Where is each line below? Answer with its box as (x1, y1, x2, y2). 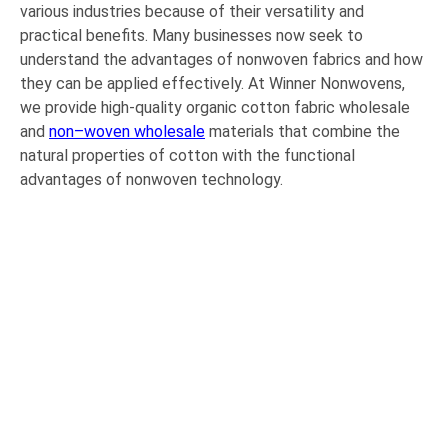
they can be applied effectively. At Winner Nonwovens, (20, 73, 405, 93)
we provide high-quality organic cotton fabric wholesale (20, 97, 410, 117)
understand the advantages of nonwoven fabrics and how (20, 49, 423, 69)
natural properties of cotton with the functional (20, 145, 355, 165)
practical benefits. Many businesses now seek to (20, 25, 363, 45)
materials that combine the (205, 121, 400, 141)
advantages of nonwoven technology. (20, 169, 283, 189)
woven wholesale (84, 121, 205, 141)
